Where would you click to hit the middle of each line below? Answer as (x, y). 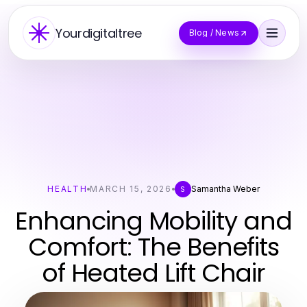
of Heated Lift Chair (153, 273)
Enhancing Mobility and (153, 221)
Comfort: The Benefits (153, 247)
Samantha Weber (225, 189)
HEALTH (67, 189)
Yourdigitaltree (99, 33)
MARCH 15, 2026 (131, 189)
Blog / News (214, 33)
